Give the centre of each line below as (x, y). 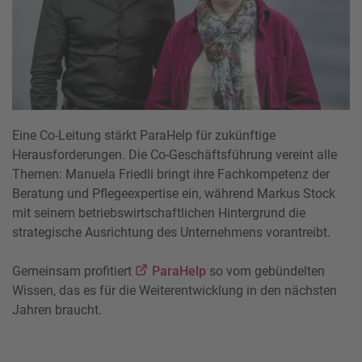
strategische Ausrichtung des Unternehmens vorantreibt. (171, 232)
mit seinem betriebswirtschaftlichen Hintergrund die (159, 213)
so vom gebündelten (267, 271)
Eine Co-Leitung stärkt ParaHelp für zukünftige (144, 135)
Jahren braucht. (57, 309)
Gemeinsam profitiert (74, 271)
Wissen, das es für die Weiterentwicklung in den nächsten (175, 290)
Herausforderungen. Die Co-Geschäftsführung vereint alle (175, 154)
